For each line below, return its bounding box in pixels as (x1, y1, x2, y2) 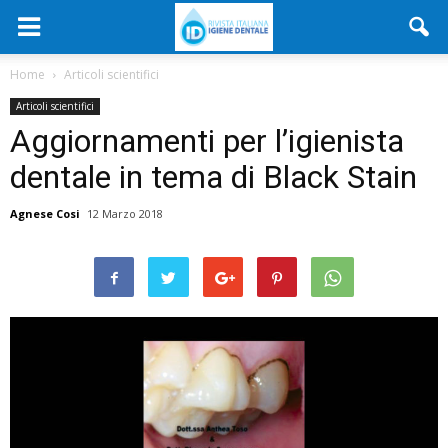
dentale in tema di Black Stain (10, 158, 417, 196)
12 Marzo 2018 (87, 206, 163, 221)
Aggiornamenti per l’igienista (10, 122, 404, 160)
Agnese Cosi (10, 206, 80, 221)
